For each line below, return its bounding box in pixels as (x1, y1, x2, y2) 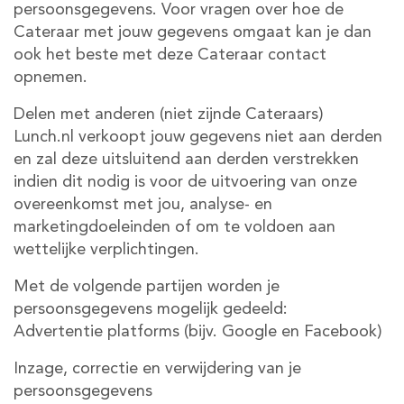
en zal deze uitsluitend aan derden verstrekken (14, 151, 359, 168)
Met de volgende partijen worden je (14, 279, 280, 295)
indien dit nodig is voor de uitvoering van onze (14, 174, 357, 190)
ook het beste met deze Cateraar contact (14, 47, 326, 63)
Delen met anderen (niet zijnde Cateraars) (14, 106, 324, 123)
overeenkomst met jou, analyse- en (14, 197, 272, 213)
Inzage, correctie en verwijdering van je (14, 361, 301, 377)
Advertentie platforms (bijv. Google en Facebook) (14, 324, 382, 340)
